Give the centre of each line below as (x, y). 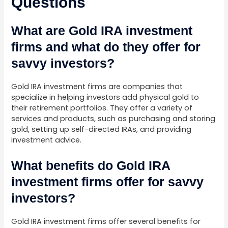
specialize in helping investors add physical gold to (105, 97)
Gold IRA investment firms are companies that (97, 87)
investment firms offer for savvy (108, 182)
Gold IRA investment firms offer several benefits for (106, 222)
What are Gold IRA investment (102, 31)
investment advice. (47, 140)
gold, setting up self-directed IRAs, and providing (102, 129)
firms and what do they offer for (106, 47)
